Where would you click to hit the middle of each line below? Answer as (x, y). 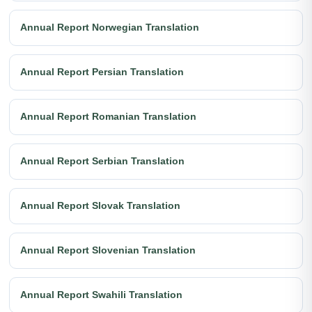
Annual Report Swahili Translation (101, 295)
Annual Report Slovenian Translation (108, 250)
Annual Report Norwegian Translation (110, 28)
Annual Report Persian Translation (102, 72)
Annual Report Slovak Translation (100, 206)
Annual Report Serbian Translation (102, 161)
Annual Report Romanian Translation (108, 117)
